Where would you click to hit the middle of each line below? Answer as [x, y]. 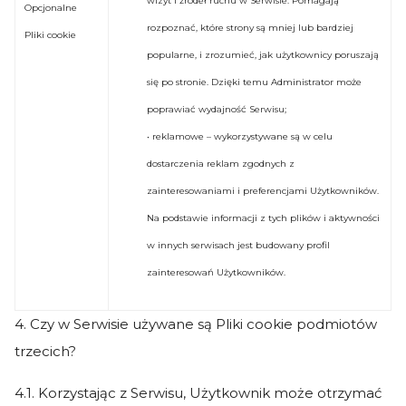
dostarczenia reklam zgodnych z [221, 164]
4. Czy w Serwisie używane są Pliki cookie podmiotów [196, 324]
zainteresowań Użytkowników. [216, 272]
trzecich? [45, 351]
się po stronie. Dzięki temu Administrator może [254, 82]
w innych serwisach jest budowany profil [238, 245]
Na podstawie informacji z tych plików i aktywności [263, 218]
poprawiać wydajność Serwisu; [217, 109]
